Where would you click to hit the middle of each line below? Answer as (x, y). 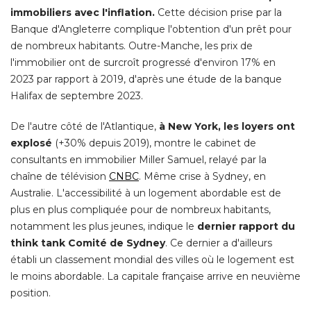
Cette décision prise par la (218, 13)
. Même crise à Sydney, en (202, 177)
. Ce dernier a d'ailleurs (219, 243)
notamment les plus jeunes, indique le (104, 227)
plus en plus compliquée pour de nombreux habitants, (141, 210)
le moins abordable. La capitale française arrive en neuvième (155, 277)
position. (31, 293)
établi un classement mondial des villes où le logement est (152, 260)
